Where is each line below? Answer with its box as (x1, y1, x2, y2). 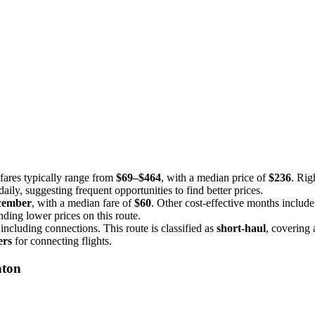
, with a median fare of (32, 196, 134, 209)
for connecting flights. (12, 234, 112, 247)
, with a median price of (161, 171, 269, 184)
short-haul (217, 221, 266, 234)
